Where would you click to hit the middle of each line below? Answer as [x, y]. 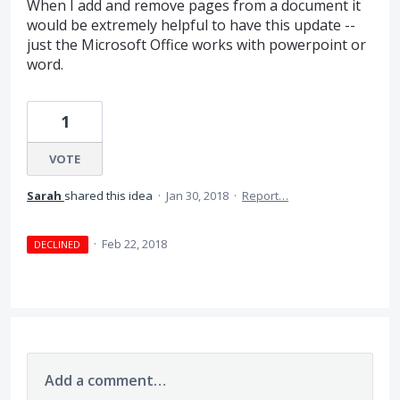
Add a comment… [105, 380]
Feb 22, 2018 [134, 244]
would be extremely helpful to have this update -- [191, 25]
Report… [265, 196]
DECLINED [58, 244]
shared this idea [110, 196]
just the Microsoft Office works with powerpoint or [196, 45]
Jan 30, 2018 [197, 196]
